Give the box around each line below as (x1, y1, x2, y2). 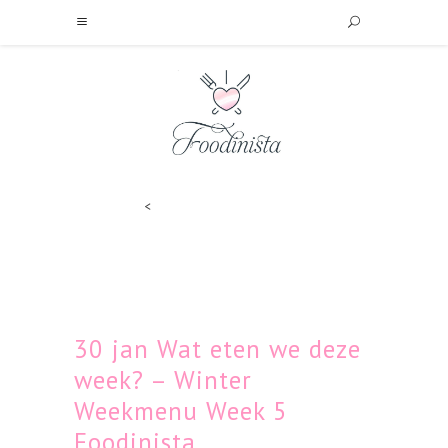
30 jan (74, 333, 149, 365)
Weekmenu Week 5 (74, 395, 288, 427)
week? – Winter (74, 364, 252, 396)
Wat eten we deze (149, 333, 361, 365)
